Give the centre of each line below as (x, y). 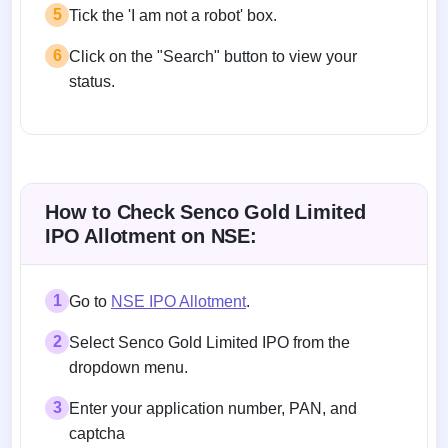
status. (92, 81)
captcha (97, 433)
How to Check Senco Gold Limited (205, 211)
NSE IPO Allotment (178, 301)
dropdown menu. (128, 367)
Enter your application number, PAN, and (213, 408)
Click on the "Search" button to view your (213, 56)
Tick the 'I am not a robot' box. (173, 15)
